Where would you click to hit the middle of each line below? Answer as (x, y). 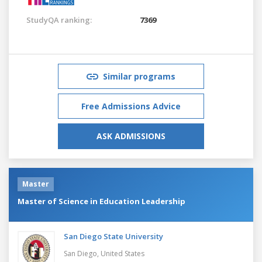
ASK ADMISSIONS (131, 136)
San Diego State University (113, 236)
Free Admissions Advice (131, 106)
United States (123, 253)
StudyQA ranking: (59, 20)
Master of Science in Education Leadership (101, 201)
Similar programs (139, 76)
